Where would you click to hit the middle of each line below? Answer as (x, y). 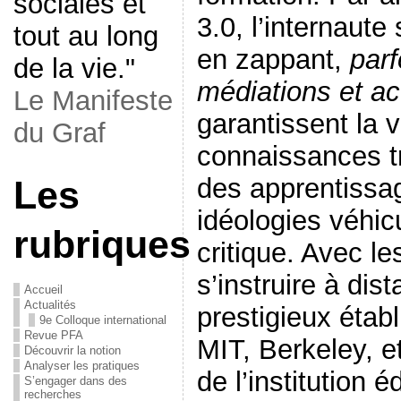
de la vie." (74, 68)
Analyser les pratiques (81, 366)
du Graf (59, 133)
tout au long (85, 36)
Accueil (43, 290)
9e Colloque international (102, 320)
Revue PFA (53, 335)
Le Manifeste (93, 101)
